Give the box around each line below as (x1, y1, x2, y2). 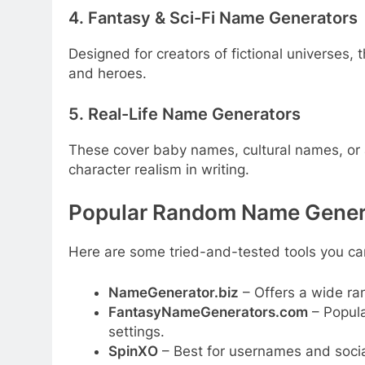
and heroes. (68, 65, 147, 82)
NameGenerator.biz (108, 284, 239, 301)
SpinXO (108, 342, 158, 359)
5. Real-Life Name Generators (68, 103, 301, 124)
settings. (108, 323, 165, 340)
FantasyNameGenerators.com (108, 303, 308, 320)
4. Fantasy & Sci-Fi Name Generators (68, 8, 358, 29)
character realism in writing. (68, 161, 249, 178)
